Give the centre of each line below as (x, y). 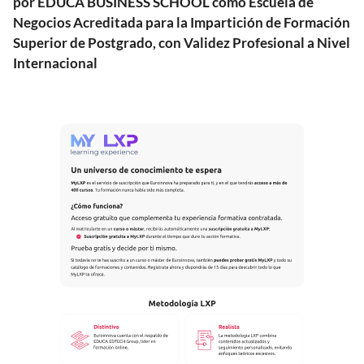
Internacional (55, 63)
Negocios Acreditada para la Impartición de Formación (182, 22)
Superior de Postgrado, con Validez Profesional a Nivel (182, 42)
